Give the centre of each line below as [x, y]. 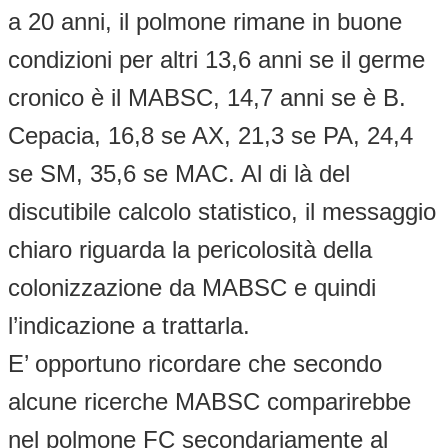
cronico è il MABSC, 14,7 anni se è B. [207, 97]
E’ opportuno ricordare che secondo [195, 363]
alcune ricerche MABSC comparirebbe [209, 401]
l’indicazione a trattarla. [129, 325]
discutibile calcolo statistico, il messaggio [222, 211]
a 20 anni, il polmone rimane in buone [205, 21]
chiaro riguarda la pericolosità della [190, 249]
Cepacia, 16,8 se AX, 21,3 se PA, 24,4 [210, 135]
